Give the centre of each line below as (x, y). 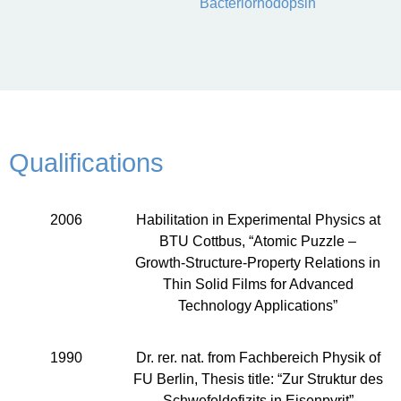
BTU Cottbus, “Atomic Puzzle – (258, 241)
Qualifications (86, 162)
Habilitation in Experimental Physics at (258, 219)
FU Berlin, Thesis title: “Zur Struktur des (258, 380)
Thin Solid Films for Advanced (258, 284)
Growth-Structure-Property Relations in (258, 262)
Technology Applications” (258, 305)
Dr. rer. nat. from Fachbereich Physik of (258, 358)
